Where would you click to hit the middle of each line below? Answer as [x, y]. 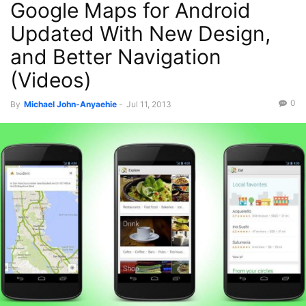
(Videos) [51, 80]
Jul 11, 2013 [149, 104]
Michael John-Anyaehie [70, 104]
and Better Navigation [116, 57]
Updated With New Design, [140, 33]
